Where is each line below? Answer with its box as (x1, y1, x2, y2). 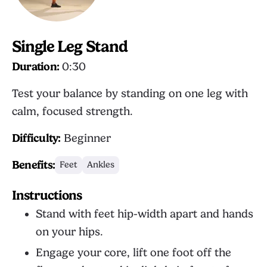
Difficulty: (12, 132, 61, 145)
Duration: (12, 60, 60, 73)
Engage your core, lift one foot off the (36, 246, 231, 259)
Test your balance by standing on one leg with (12, 87, 248, 100)
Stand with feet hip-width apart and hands (36, 207, 253, 221)
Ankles (87, 160, 115, 170)
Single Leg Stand (12, 37, 128, 56)
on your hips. (36, 225, 103, 238)
